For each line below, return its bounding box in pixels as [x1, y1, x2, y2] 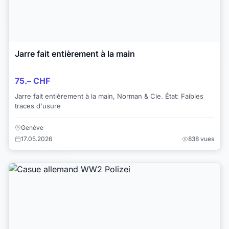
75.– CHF [15, 76, 50, 86]
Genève [21, 124, 43, 132]
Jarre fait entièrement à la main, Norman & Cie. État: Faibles [15, 92, 165, 101]
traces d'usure [15, 102, 61, 110]
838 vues [188, 135, 214, 143]
